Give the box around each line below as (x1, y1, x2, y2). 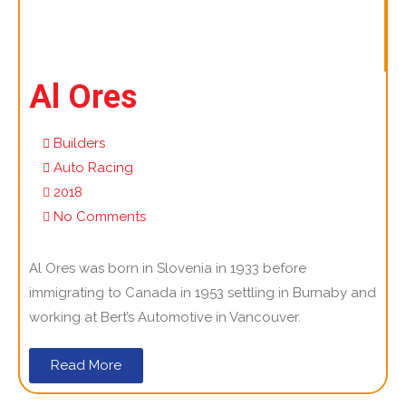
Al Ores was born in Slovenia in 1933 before (29, 259, 306, 276)
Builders (53, 134, 105, 151)
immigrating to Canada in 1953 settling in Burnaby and (29, 284, 376, 301)
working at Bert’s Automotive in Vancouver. (29, 308, 301, 325)
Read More (51, 356, 121, 373)
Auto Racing (53, 159, 133, 176)
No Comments (53, 208, 146, 225)
